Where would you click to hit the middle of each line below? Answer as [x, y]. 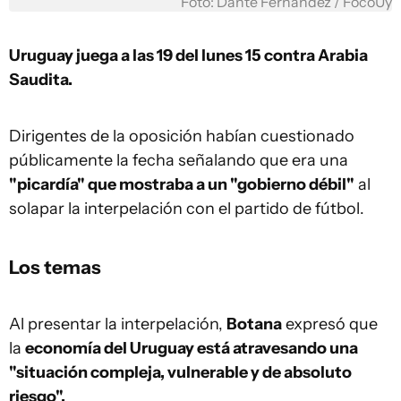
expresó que [330, 324]
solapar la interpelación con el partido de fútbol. [187, 209]
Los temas [55, 267]
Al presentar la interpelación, [118, 324]
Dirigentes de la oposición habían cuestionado [182, 136]
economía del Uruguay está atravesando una [192, 348]
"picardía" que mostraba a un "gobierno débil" [182, 184]
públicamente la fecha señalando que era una [179, 160]
